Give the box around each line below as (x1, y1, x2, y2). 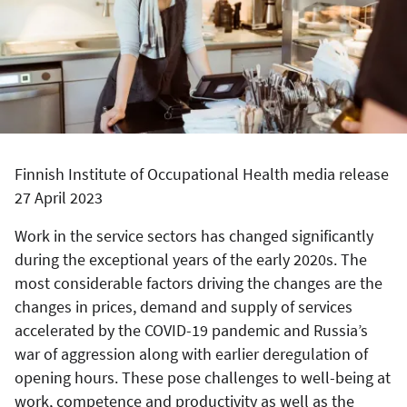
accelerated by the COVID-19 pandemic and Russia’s (15, 319, 368, 341)
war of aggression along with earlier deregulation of (15, 342, 368, 364)
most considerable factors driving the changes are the (15, 272, 382, 293)
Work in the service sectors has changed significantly (15, 224, 373, 246)
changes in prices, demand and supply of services (15, 295, 352, 317)
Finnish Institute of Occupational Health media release (15, 163, 389, 184)
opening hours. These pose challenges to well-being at (15, 366, 391, 388)
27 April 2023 (15, 186, 103, 208)
